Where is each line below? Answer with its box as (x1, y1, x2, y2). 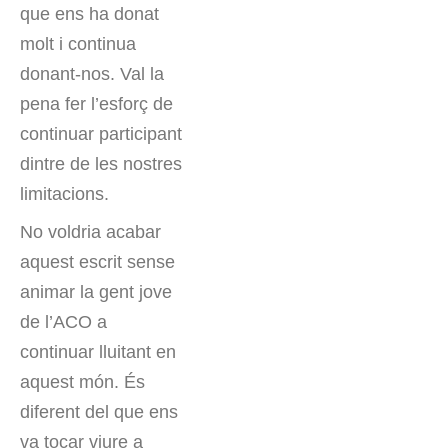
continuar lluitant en (20, 342, 176, 363)
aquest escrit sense (20, 252, 175, 273)
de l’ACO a (20, 312, 107, 333)
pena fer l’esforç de (20, 94, 173, 115)
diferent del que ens (20, 402, 178, 423)
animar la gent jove (20, 282, 172, 303)
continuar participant (20, 124, 182, 145)
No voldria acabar (20, 222, 161, 243)
